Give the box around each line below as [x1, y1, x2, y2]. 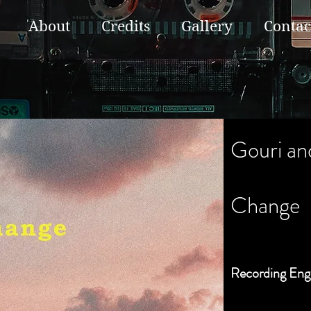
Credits [101, 18, 150, 35]
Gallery [181, 18, 233, 35]
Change [230, 189, 300, 222]
